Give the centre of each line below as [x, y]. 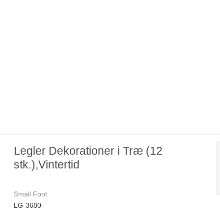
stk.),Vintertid [47, 165]
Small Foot [31, 194]
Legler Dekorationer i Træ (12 [88, 151]
